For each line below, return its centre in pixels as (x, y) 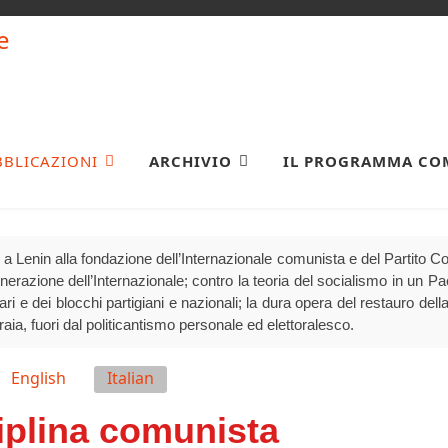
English (38, 377)
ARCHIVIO (190, 160)
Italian (130, 377)
